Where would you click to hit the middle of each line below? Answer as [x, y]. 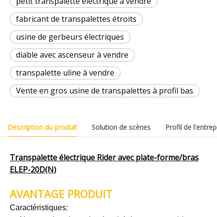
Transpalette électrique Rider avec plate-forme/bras [104, 157]
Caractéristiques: [39, 207]
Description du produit [42, 127]
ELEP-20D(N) [33, 169]
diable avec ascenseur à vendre [72, 54]
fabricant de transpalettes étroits [76, 19]
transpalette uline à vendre [65, 72]
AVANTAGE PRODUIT [61, 194]
